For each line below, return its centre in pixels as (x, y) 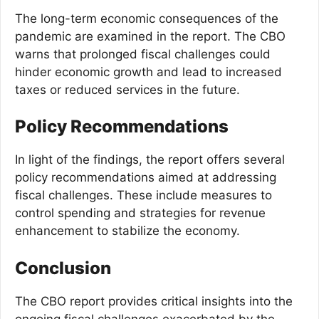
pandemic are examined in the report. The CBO (150, 36)
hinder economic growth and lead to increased (148, 72)
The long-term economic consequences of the (147, 18)
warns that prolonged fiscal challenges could (143, 54)
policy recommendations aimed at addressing (146, 177)
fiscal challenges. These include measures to (143, 195)
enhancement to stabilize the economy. (127, 231)
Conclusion (63, 268)
